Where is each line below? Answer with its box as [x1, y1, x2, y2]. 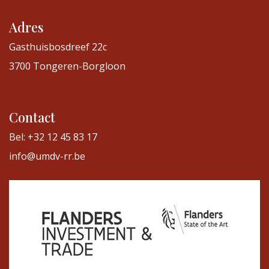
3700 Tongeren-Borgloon [9, 59, 125, 73]
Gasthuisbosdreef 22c [9, 40, 107, 53]
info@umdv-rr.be [9, 149, 85, 163]
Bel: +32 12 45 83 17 [9, 130, 97, 144]
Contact [9, 107, 55, 125]
